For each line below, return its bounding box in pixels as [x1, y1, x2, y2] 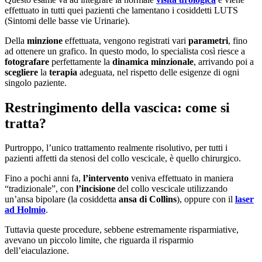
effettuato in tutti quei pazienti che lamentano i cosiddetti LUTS [5, 5, 238, 15]
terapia [49, 67, 80, 77]
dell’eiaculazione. [5, 246, 69, 256]
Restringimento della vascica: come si [5, 99, 230, 115]
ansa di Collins [116, 194, 177, 205]
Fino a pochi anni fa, [5, 173, 83, 184]
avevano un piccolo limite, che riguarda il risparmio [5, 235, 194, 246]
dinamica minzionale [112, 56, 194, 67]
